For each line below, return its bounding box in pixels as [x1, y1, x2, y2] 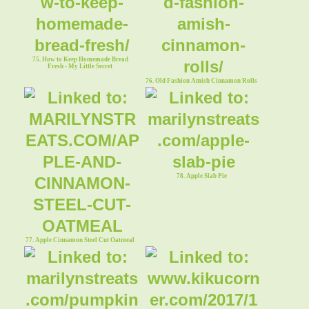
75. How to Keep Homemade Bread [32, 55, 128, 63]
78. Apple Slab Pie [176, 172, 227, 179]
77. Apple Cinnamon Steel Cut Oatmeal [26, 236, 135, 243]
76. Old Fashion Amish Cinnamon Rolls [146, 77, 258, 84]
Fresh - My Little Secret [48, 62, 113, 70]
